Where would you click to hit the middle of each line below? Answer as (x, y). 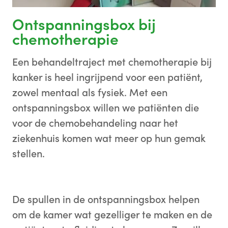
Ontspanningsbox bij (84, 24)
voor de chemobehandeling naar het (95, 123)
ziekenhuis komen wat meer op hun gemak (109, 138)
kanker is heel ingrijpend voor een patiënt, (107, 77)
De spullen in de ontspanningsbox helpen (106, 199)
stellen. (30, 154)
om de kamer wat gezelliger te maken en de (112, 215)
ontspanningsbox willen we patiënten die (106, 108)
